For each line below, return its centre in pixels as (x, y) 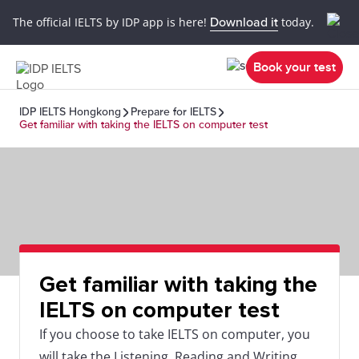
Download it (244, 22)
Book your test (294, 67)
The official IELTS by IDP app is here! (111, 22)
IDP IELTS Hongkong (70, 112)
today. (296, 22)
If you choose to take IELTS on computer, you (175, 334)
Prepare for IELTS (173, 112)
